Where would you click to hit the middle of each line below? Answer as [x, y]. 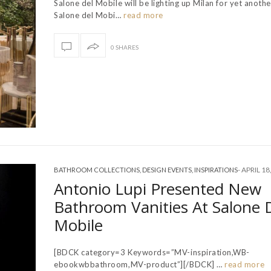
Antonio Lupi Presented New [158, 188]
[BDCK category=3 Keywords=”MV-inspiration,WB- [152, 252]
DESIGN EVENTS [167, 169]
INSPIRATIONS [216, 169]
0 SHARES [125, 47]
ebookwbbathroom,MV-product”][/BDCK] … [138, 264]
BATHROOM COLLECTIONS [97, 169]
